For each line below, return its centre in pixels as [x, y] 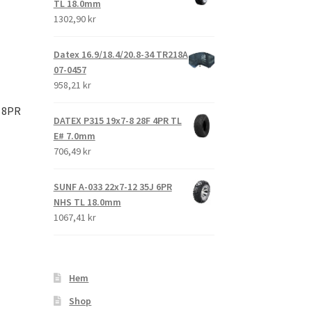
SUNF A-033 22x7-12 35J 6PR [112, 187]
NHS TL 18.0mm [87, 202]
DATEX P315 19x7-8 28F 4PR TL [117, 121]
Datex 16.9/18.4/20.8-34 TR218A [120, 55]
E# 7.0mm [74, 136]
